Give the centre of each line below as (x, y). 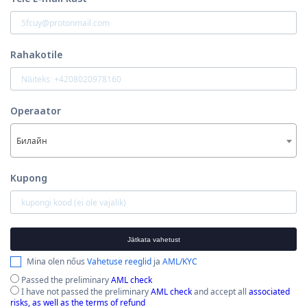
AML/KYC (180, 261)
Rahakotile (36, 54)
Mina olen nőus (57, 261)
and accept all (220, 292)
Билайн (32, 141)
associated (269, 292)
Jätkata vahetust (153, 239)
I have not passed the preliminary (85, 292)
